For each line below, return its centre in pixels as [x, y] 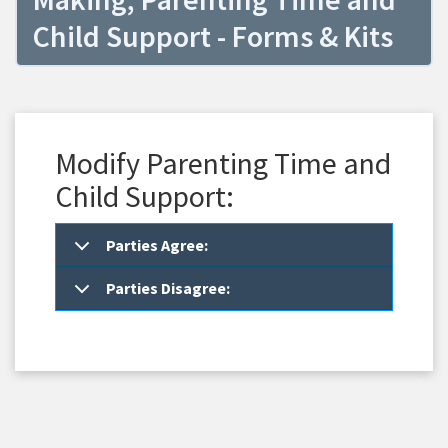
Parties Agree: [157, 245]
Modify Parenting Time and [223, 163]
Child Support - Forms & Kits [213, 36]
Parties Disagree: [168, 288]
